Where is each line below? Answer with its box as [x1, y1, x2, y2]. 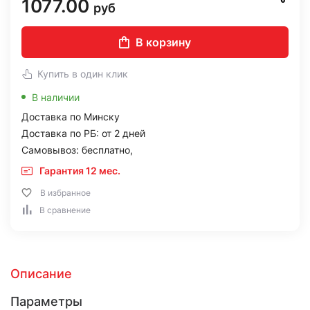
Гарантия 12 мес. [39, 165, 120, 176]
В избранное [40, 188, 91, 198]
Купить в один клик [37, 68, 128, 80]
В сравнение [39, 205, 91, 215]
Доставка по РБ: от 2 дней [21, 127, 145, 139]
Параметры [10, 294, 82, 309]
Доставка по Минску [21, 111, 120, 122]
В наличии [32, 91, 80, 103]
